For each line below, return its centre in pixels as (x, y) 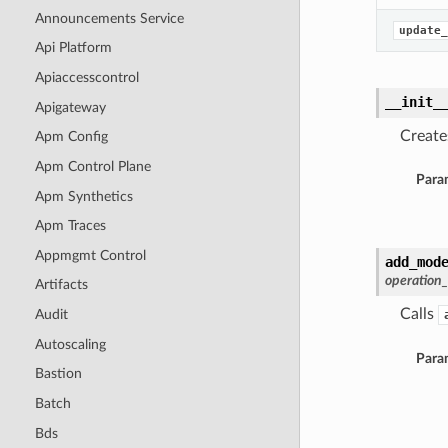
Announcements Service (109, 18)
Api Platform (73, 48)
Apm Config (71, 137)
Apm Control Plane (92, 166)
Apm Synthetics (83, 196)
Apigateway (70, 107)
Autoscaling (70, 344)
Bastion (58, 374)
